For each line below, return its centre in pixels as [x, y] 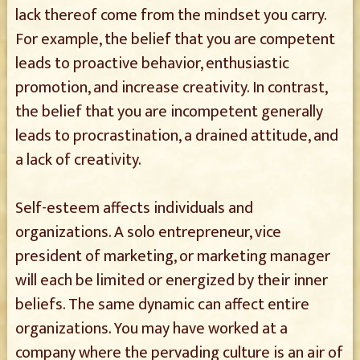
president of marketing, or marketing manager [172, 256]
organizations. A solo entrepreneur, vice [148, 232]
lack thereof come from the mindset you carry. [170, 15]
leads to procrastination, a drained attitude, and [176, 136]
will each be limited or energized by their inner [171, 280]
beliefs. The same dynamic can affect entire [162, 305]
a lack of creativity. [78, 160]
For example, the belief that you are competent [175, 39]
